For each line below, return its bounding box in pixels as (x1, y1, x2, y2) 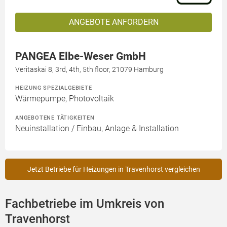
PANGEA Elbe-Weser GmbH (15, 50, 146, 63)
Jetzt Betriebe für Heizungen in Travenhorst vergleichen (27, 165, 200, 174)
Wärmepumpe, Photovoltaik (15, 94, 114, 104)
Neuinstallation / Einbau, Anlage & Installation (15, 124, 179, 134)
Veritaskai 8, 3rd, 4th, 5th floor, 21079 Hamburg (15, 65, 164, 74)
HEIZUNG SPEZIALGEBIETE (15, 84, 92, 92)
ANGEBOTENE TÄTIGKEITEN (15, 114, 95, 122)
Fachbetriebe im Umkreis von (5, 197, 164, 211)
